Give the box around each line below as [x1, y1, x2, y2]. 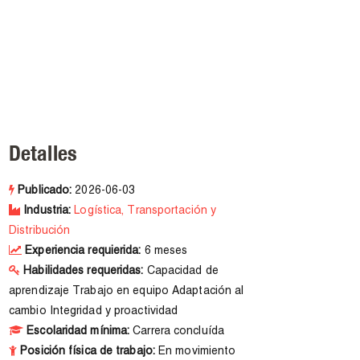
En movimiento [158, 346, 236, 358]
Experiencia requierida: [25, 246, 141, 257]
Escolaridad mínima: [27, 326, 130, 337]
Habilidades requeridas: [23, 266, 144, 277]
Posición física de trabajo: [20, 346, 159, 358]
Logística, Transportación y [74, 206, 217, 217]
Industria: [23, 206, 72, 217]
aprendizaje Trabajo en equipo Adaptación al [9, 286, 244, 297]
